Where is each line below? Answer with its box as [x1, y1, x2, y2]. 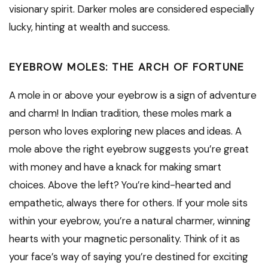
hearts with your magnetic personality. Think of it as [9, 232, 240, 246]
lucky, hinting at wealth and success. [9, 20, 170, 34]
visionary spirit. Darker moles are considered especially [9, 2, 254, 16]
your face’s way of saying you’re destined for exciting [9, 250, 248, 264]
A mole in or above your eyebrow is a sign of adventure [9, 89, 257, 102]
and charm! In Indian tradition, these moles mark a [9, 106, 232, 120]
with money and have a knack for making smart [9, 160, 221, 174]
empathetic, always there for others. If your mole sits [9, 196, 248, 210]
